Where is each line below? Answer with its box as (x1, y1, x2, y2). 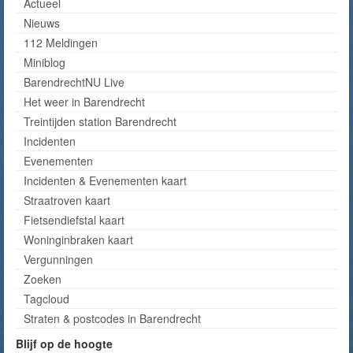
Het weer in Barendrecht (24, 94, 145, 110)
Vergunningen (24, 251, 93, 267)
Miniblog (24, 54, 65, 70)
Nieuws (24, 15, 60, 31)
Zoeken (24, 271, 61, 287)
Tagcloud (24, 291, 69, 307)
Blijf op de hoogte (16, 336, 113, 351)
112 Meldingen (24, 35, 98, 50)
